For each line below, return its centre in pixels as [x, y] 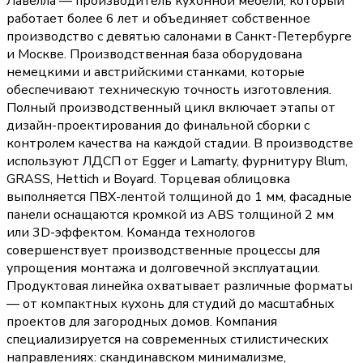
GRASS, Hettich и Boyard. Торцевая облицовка [148, 179]
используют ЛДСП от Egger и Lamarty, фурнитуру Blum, [177, 162]
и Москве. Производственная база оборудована [154, 55]
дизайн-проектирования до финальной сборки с [158, 126]
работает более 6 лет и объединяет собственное [158, 19]
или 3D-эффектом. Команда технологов [131, 233]
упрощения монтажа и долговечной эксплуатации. [163, 269]
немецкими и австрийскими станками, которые [156, 73]
